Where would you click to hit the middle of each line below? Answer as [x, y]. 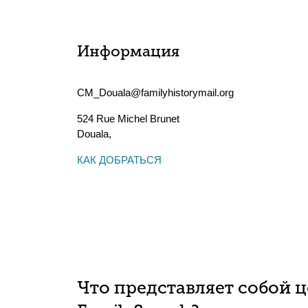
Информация [128, 53]
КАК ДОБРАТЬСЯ [119, 160]
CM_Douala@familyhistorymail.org [155, 92]
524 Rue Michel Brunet [128, 119]
